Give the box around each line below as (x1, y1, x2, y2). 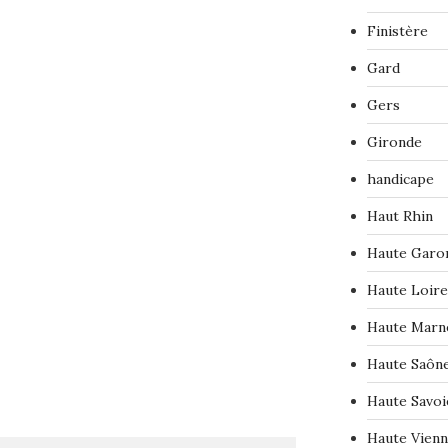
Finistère (366, 22, 428, 41)
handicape (366, 170, 434, 189)
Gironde (366, 133, 422, 152)
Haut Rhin (366, 207, 433, 226)
